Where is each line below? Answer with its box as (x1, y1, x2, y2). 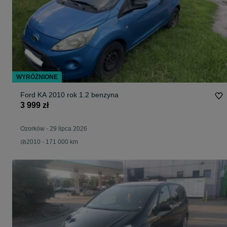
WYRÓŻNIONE (16, 73, 58, 81)
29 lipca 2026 (50, 125, 87, 133)
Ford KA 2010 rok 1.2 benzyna (20, 91, 119, 99)
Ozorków (20, 125, 45, 133)
